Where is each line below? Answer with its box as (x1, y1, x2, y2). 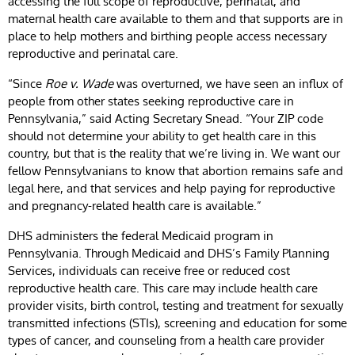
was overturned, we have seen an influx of (113, 75, 343, 91)
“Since (8, 75, 45, 91)
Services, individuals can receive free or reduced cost (8, 262, 290, 278)
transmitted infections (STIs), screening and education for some (8, 315, 347, 330)
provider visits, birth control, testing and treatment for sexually (8, 297, 343, 313)
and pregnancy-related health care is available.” (8, 197, 265, 213)
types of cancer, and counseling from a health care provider (8, 332, 324, 348)
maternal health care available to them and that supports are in (8, 10, 343, 26)
